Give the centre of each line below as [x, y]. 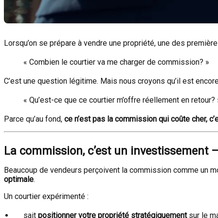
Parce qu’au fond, [34, 119]
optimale [19, 179]
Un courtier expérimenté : [46, 196]
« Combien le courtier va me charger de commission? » [116, 62]
